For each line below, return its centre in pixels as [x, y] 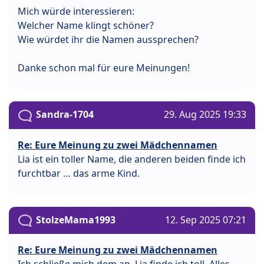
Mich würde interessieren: [76, 11]
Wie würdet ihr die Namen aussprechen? [108, 40]
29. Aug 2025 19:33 [205, 115]
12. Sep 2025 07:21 [206, 220]
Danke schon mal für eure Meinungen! [104, 68]
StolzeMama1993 [76, 220]
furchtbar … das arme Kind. [79, 173]
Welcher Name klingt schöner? [86, 26]
